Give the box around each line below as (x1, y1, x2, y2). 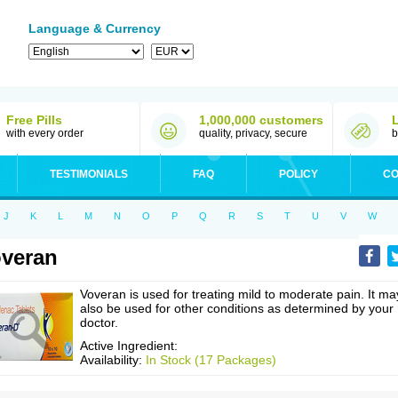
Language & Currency (28, 21, 161, 36)
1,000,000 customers (199, 113, 323, 127)
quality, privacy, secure (199, 127, 307, 139)
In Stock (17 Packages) (146, 353, 276, 367)
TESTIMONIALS (50, 168, 128, 180)
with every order (6, 127, 84, 139)
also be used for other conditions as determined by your (80, 301, 394, 315)
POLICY (279, 168, 318, 180)
